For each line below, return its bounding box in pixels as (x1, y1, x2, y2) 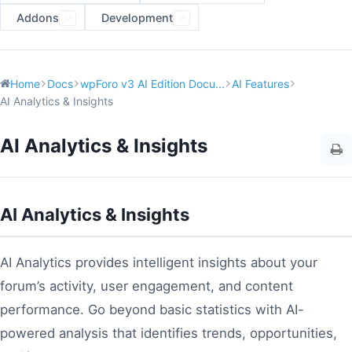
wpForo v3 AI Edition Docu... (80, 77, 225, 90)
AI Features (232, 77, 289, 90)
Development (101, 11, 173, 24)
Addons (16, 11, 59, 24)
